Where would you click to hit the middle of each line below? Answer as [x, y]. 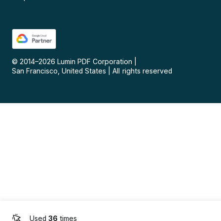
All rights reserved [142, 71]
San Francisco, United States [59, 71]
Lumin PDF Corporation [95, 62]
